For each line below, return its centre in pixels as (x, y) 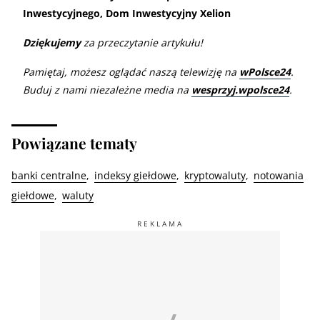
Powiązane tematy (74, 142)
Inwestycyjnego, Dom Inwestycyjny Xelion (127, 13)
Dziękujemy (52, 42)
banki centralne (49, 175)
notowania (279, 175)
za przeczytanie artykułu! (142, 42)
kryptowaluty (215, 175)
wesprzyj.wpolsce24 (240, 89)
